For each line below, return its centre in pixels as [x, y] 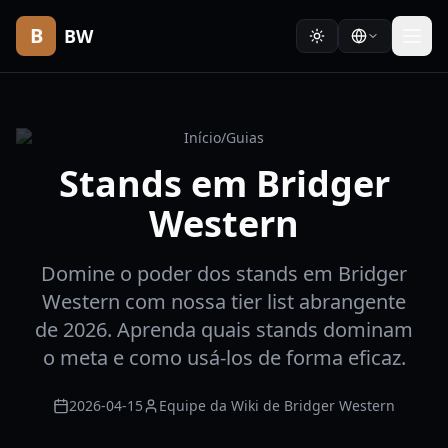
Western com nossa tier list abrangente [224, 301]
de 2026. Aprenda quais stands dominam [224, 329]
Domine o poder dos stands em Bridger [224, 273]
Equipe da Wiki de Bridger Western [277, 405]
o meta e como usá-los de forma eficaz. [224, 357]
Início [202, 137]
